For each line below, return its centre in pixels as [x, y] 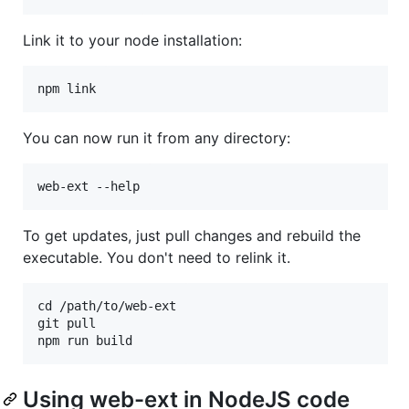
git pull [67, 324]
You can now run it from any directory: [157, 138]
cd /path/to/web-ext [107, 306]
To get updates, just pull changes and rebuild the [192, 236]
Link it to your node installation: [132, 41]
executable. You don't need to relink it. [157, 258]
